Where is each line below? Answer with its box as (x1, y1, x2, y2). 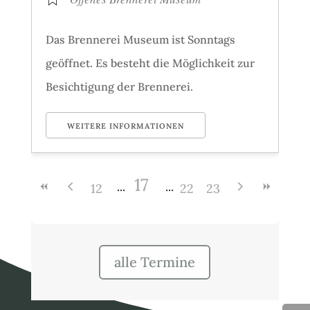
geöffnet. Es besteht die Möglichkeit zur (45, 55, 255, 70)
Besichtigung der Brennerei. (45, 79, 193, 93)
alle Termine (114, 253, 196, 271)
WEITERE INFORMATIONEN (66, 120, 184, 131)
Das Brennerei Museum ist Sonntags (45, 32, 235, 46)
